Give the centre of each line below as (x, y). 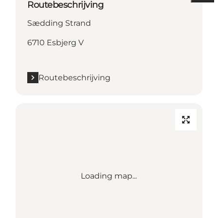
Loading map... (109, 176)
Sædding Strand (59, 23)
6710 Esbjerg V (55, 42)
